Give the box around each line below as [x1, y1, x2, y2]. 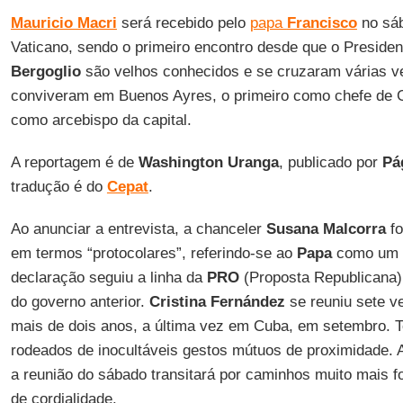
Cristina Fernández [148, 293, 285, 310]
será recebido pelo [116, 14, 250, 31]
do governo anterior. [10, 293, 149, 310]
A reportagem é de [10, 154, 139, 171]
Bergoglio [10, 63, 81, 80]
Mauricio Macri [10, 14, 117, 31]
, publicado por [278, 154, 382, 171]
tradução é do [10, 178, 107, 195]
